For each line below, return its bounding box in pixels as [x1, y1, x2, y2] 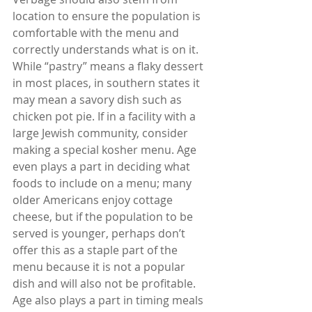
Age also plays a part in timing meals [13, 292, 203, 309]
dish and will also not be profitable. [13, 276, 198, 292]
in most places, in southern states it [13, 75, 203, 91]
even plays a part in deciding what [13, 159, 193, 175]
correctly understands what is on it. [13, 42, 201, 58]
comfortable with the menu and [13, 25, 182, 41]
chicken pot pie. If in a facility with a [13, 109, 198, 125]
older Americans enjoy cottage [13, 192, 175, 208]
